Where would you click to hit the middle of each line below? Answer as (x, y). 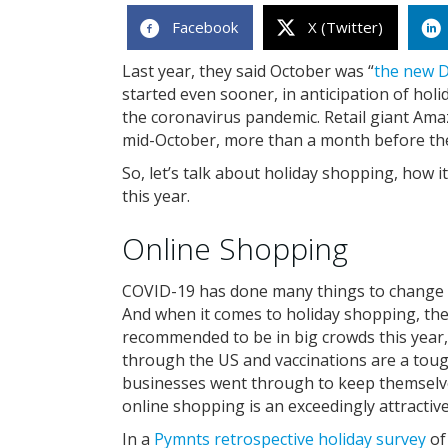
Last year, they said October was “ (248, 71)
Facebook (205, 27)
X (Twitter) (345, 27)
